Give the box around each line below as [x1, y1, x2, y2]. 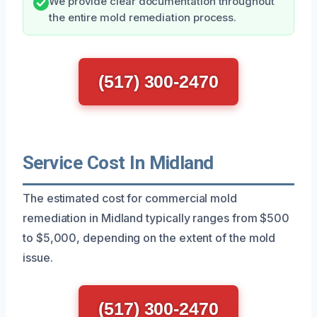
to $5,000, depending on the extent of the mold [23, 230, 276, 245]
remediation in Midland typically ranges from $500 [23, 210, 290, 225]
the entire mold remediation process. [49, 11, 237, 24]
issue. [23, 250, 53, 265]
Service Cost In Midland [23, 151, 214, 173]
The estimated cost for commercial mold [23, 190, 237, 205]
